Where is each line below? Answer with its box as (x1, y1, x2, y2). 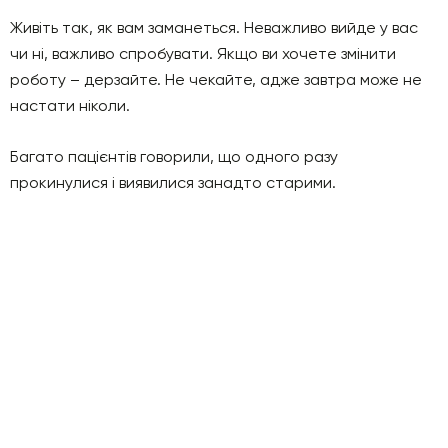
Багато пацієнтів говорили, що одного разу (10, 146, 338, 166)
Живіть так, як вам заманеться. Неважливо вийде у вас (10, 17, 418, 37)
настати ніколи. (10, 95, 130, 115)
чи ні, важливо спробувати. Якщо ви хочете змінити (10, 43, 396, 63)
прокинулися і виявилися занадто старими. (10, 172, 336, 192)
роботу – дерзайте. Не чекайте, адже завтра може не (10, 69, 422, 89)
